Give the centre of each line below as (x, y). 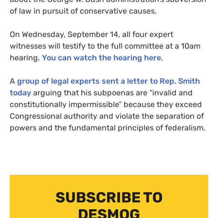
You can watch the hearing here (101, 58)
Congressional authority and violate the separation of (107, 116)
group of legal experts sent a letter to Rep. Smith (109, 81)
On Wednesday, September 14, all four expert (91, 35)
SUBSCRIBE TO (109, 198)
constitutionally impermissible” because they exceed (106, 105)
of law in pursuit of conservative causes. (84, 11)
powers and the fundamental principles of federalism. (108, 128)
